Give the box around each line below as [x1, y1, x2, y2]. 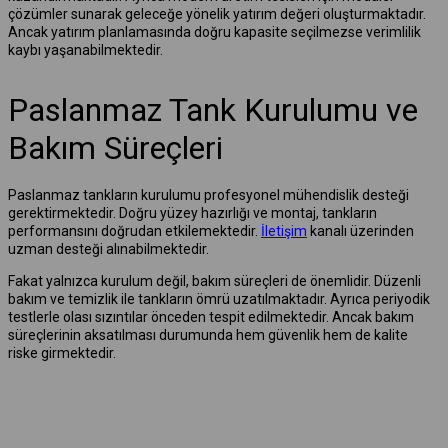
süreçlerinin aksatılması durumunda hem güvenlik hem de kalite [8, 326, 408, 343]
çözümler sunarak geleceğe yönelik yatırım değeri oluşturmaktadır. [8, 5, 426, 22]
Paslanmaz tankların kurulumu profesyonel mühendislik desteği [8, 186, 409, 203]
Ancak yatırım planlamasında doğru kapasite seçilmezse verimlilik [8, 23, 421, 40]
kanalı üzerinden [307, 222, 414, 239]
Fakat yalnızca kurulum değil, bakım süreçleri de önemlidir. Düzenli [8, 272, 421, 289]
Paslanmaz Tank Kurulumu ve [8, 90, 418, 129]
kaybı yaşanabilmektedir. [8, 41, 163, 58]
